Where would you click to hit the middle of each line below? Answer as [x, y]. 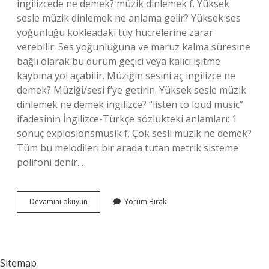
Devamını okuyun [59, 201]
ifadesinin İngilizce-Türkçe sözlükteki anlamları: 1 [127, 119]
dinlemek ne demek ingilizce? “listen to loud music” [130, 104]
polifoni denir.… [51, 162]
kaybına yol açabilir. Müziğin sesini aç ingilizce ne [126, 76]
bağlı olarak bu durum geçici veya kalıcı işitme [119, 61]
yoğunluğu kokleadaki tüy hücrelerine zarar [115, 32]
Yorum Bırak [145, 201]
